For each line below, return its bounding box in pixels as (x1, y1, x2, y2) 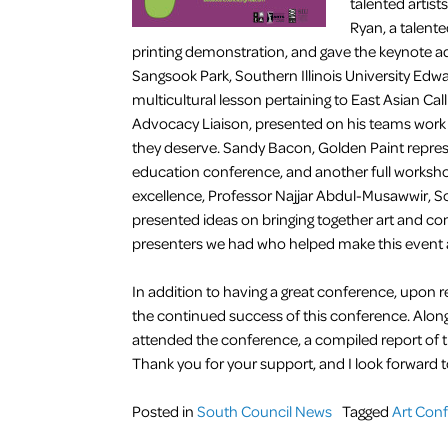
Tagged (342, 399, 392, 422)
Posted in (132, 399, 197, 422)
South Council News (197, 399, 332, 422)
